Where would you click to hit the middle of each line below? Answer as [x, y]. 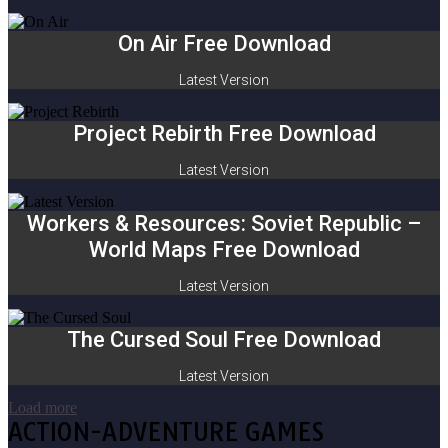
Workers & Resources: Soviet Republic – [224, 223]
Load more [42, 407]
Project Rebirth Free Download [224, 133]
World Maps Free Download [224, 249]
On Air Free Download [224, 43]
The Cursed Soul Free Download [224, 339]
